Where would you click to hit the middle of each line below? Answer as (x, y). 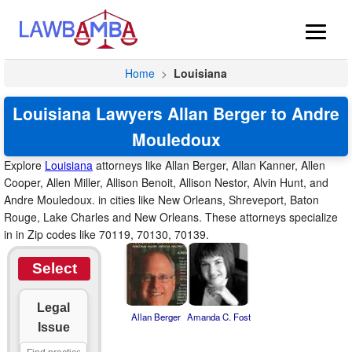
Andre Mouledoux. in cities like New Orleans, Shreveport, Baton (161, 200)
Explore (24, 165)
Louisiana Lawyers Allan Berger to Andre (176, 113)
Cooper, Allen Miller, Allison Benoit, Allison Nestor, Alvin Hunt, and (166, 182)
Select (54, 268)
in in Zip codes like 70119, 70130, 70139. (106, 234)
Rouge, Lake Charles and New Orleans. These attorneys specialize (171, 217)
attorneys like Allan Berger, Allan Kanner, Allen (209, 165)
